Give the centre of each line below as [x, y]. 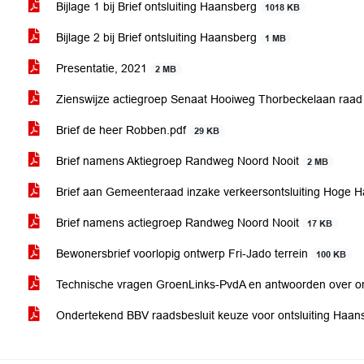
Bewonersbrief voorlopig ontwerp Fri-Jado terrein [182, 253]
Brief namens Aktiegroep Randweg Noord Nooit [178, 161]
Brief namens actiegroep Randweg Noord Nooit [178, 223]
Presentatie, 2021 [102, 68]
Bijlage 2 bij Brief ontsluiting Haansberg [156, 37]
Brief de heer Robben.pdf [121, 130]
